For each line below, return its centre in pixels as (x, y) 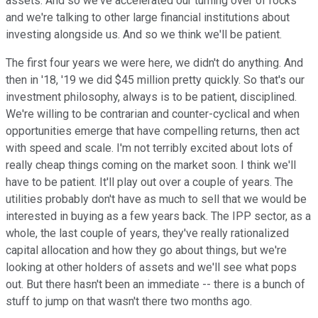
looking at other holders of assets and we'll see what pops (151, 268)
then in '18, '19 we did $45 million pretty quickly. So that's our (155, 80)
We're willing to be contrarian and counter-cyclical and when (153, 114)
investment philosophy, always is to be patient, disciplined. (151, 97)
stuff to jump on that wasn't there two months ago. (129, 302)
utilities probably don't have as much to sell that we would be (156, 199)
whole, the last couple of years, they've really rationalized (147, 234)
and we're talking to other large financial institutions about (148, 18)
